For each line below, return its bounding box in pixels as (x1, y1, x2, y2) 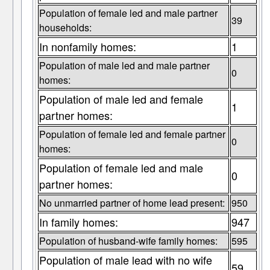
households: (39, 20, 92, 35)
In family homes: (39, 214, 118, 230)
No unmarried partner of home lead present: (39, 196, 225, 210)
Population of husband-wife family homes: (39, 234, 218, 248)
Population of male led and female (39, 91, 203, 107)
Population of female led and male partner (39, 6, 218, 20)
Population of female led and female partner (39, 127, 225, 142)
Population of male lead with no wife (39, 252, 212, 268)
